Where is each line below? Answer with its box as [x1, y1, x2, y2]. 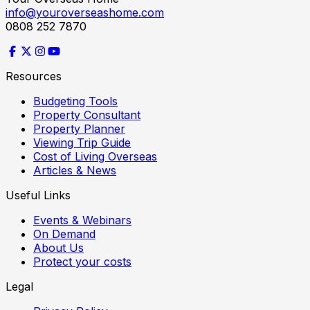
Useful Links [6, 188, 71, 202]
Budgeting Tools [33, 93, 118, 108]
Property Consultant [33, 107, 140, 122]
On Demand [33, 226, 95, 241]
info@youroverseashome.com [6, 5, 164, 19]
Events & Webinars [33, 212, 131, 227]
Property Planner [33, 121, 125, 136]
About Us [33, 240, 84, 255]
